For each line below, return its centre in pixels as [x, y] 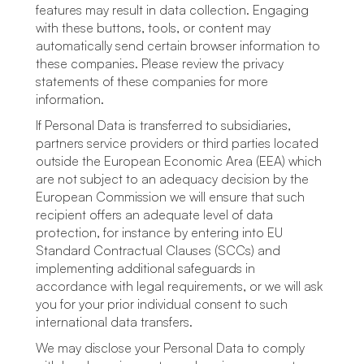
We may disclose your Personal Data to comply [170, 348]
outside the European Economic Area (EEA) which [179, 161]
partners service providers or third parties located [177, 143]
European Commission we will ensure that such [170, 197]
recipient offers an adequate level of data [154, 214]
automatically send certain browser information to [178, 45]
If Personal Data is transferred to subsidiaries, [163, 125]
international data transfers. [114, 322]
